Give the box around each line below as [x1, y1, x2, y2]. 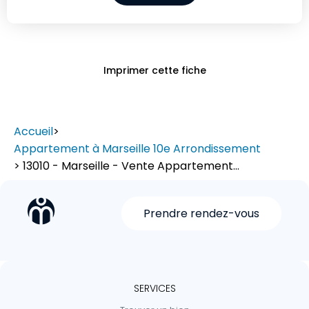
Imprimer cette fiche [103, 63, 206, 78]
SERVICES [133, 281, 176, 296]
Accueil [14, 123, 53, 140]
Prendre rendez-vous [143, 206, 259, 222]
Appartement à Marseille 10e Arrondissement [14, 141, 261, 157]
